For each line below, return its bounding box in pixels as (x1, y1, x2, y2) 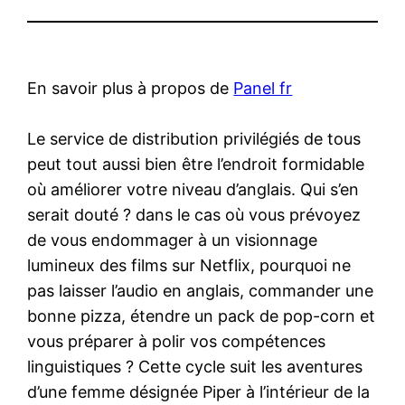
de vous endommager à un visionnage (27, 230, 318, 250)
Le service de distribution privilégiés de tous (27, 128, 362, 148)
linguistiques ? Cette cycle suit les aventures (27, 356, 363, 376)
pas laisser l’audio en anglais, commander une (27, 280, 374, 300)
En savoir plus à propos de (27, 78, 234, 98)
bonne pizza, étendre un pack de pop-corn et (27, 306, 376, 325)
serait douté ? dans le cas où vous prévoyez (27, 204, 362, 224)
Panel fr (233, 78, 293, 98)
